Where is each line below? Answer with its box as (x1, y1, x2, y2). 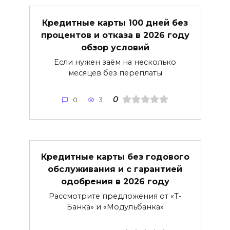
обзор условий (81, 42, 149, 52)
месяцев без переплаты (68, 68, 162, 78)
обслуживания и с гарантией (48, 164, 182, 174)
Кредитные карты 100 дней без (42, 17, 188, 28)
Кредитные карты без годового (41, 152, 189, 162)
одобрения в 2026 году (61, 177, 169, 186)
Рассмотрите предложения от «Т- (48, 191, 182, 201)
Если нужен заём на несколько (54, 57, 176, 67)
